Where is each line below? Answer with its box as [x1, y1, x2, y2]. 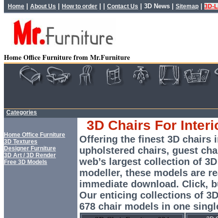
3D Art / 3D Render [4, 152, 56, 159]
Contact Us [107, 3, 138, 10]
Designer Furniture [4, 145, 56, 152]
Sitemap [176, 3, 199, 10]
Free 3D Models [4, 159, 47, 165]
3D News [144, 2, 170, 10]
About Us [30, 3, 56, 10]
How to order [62, 3, 97, 10]
